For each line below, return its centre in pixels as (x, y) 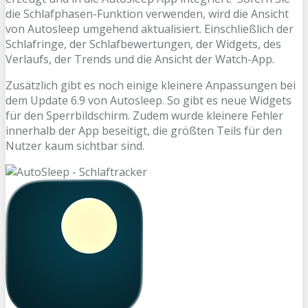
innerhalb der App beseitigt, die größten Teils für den (144, 130)
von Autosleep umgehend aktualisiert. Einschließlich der (150, 29)
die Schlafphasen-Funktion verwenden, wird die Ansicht (147, 13)
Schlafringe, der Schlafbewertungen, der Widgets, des (143, 44)
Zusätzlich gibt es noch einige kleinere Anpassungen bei (151, 85)
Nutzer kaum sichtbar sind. (75, 145)
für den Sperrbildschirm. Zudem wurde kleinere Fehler (144, 115)
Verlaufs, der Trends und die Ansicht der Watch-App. (140, 59)
